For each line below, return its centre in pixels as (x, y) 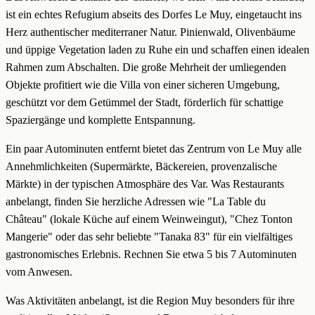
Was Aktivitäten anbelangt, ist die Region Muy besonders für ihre (150, 301)
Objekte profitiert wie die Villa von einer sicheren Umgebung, (143, 85)
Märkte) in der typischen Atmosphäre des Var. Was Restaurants (145, 184)
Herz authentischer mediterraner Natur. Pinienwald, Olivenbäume (150, 32)
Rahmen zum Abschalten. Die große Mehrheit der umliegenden (146, 67)
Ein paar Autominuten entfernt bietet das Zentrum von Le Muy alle (154, 149)
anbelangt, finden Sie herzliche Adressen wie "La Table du (136, 202)
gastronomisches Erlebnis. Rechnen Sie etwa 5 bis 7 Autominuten (151, 255)
